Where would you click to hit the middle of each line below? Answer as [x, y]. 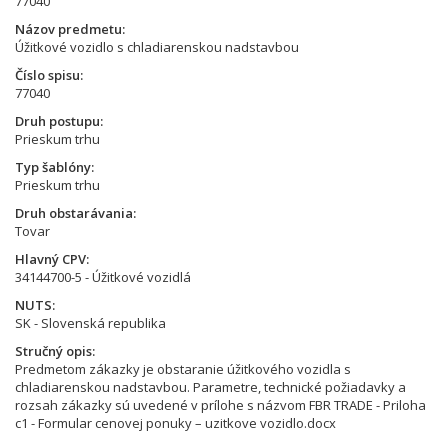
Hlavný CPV [50, 259]
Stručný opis [53, 351]
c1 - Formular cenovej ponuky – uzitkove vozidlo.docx [175, 423]
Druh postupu [57, 121]
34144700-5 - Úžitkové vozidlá [103, 277]
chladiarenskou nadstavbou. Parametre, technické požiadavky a [210, 387]
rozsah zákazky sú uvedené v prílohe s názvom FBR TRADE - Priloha [220, 405]
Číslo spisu [47, 75]
